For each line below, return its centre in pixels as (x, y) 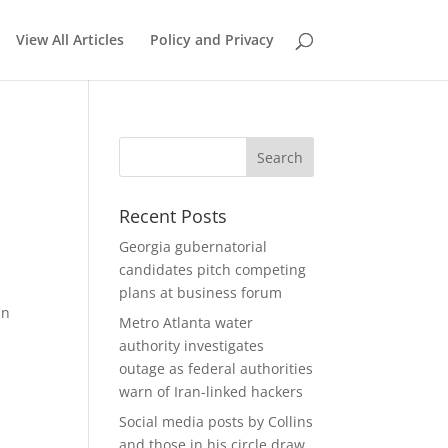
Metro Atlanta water (186, 322)
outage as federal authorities (216, 368)
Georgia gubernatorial (193, 246)
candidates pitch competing (213, 269)
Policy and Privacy (211, 39)
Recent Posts (173, 216)
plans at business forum (203, 292)
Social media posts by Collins (216, 421)
